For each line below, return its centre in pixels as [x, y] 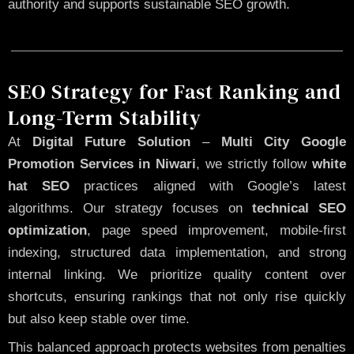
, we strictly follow [254, 164]
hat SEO [39, 186]
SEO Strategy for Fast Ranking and [175, 91]
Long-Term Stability [105, 117]
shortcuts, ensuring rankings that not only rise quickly [177, 296]
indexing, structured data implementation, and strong [177, 252]
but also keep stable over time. [99, 318]
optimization [47, 230]
